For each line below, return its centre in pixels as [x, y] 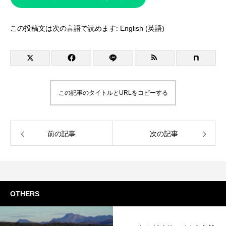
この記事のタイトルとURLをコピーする [113, 93]
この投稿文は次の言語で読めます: [65, 28]
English [132, 28]
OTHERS [25, 194]
